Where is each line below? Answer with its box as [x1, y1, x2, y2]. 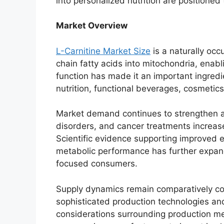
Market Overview [56, 20, 127, 31]
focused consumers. [56, 158, 137, 169]
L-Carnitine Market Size [56, 45, 150, 56]
